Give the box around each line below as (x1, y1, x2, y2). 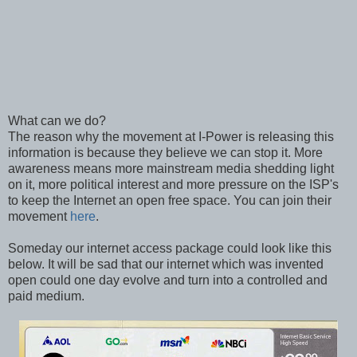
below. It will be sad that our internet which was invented (8, 257, 324, 271)
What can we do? (8, 113, 106, 127)
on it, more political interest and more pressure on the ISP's (8, 177, 339, 191)
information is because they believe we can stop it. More (8, 145, 323, 159)
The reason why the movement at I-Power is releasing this (8, 129, 334, 143)
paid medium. (8, 288, 84, 303)
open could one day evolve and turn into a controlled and (8, 273, 328, 287)
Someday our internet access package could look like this (8, 241, 331, 255)
